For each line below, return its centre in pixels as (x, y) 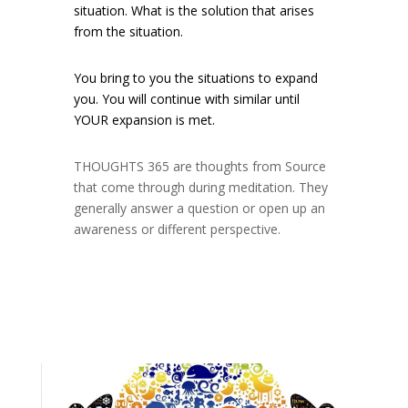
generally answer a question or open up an (199, 209)
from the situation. (128, 32)
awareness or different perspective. (177, 229)
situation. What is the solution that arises (194, 11)
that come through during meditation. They (200, 188)
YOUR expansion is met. (144, 120)
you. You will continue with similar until (186, 99)
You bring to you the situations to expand (195, 78)
